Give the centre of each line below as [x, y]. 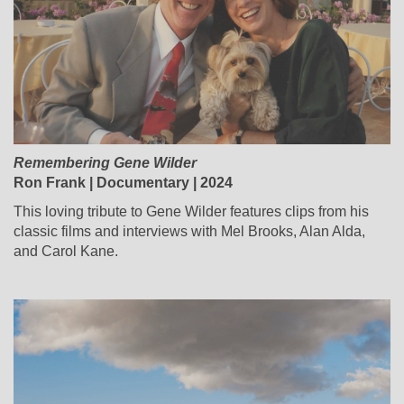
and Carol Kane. [66, 252]
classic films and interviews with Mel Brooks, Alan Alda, [189, 232]
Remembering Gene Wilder [105, 163]
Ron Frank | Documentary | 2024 [123, 183]
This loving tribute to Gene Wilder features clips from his [191, 212]
